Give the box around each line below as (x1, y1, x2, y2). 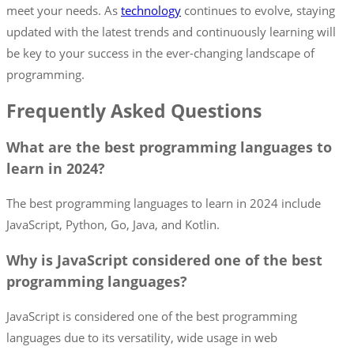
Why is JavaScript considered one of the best (6, 250, 322, 269)
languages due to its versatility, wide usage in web (6, 330, 277, 346)
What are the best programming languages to (6, 137, 332, 156)
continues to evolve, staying (181, 2, 335, 19)
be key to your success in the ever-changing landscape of (6, 45, 314, 62)
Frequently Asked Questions (6, 98, 262, 123)
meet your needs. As (6, 2, 121, 19)
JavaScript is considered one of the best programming (6, 308, 297, 325)
